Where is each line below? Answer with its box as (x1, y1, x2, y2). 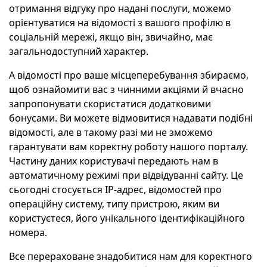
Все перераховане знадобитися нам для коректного (9, 250, 252, 263)
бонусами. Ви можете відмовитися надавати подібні (9, 111, 253, 125)
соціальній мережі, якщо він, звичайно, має (9, 30, 213, 44)
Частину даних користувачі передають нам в (9, 154, 218, 167)
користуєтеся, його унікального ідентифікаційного (9, 212, 245, 225)
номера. (9, 226, 47, 239)
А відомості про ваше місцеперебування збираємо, (9, 69, 249, 82)
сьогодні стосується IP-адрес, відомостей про (9, 183, 222, 196)
